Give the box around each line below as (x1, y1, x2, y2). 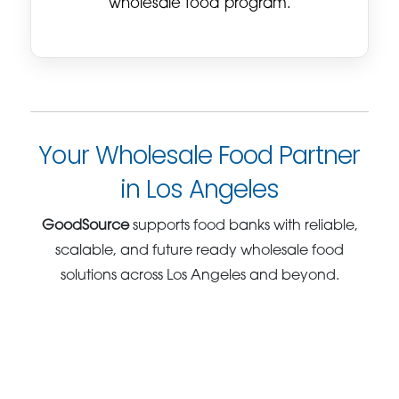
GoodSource (41, 218, 129, 233)
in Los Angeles (119, 171, 280, 207)
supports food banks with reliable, (128, 218, 358, 233)
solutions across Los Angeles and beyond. (60, 268, 339, 283)
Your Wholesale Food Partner (38, 137, 361, 173)
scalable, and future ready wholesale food (55, 243, 344, 258)
